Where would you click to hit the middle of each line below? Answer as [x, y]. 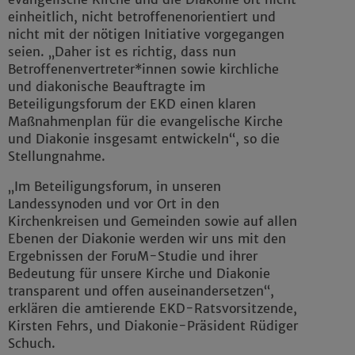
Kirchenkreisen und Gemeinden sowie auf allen [153, 221]
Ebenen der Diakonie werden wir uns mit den [147, 239]
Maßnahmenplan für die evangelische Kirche [145, 122]
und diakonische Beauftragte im [107, 87]
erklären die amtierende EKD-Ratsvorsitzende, [153, 309]
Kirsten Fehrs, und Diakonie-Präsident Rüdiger [153, 326]
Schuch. [32, 344]
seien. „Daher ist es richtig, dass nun [122, 52]
